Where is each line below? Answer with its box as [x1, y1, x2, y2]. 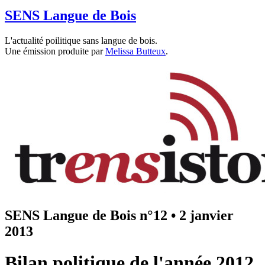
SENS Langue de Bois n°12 [5, 207, 167, 223]
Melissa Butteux [105, 46, 166, 56]
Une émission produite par [5, 46, 105, 56]
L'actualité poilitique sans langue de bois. [5, 35, 157, 46]
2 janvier [179, 207, 234, 223]
